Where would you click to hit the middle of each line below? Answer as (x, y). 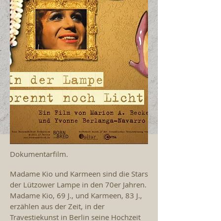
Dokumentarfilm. (39, 154)
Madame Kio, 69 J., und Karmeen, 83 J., (76, 195)
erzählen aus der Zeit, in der (57, 206)
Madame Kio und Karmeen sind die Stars (79, 174)
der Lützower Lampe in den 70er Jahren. (78, 184)
